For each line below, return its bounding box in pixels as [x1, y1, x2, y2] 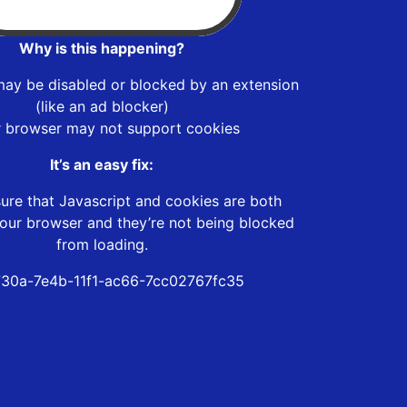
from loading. [55, 234, 148, 253]
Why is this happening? [19, 38, 184, 57]
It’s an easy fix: [50, 154, 154, 174]
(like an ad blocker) [35, 96, 169, 115]
